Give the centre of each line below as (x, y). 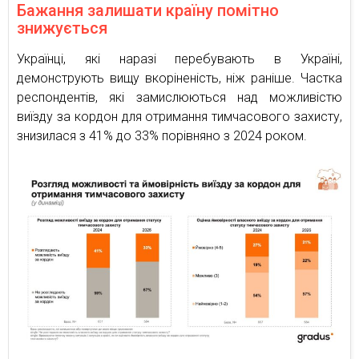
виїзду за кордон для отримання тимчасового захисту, (179, 116)
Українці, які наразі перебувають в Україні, (179, 58)
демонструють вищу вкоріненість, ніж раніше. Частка (179, 78)
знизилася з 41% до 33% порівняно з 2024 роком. (162, 135)
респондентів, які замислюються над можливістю (179, 97)
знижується (62, 28)
